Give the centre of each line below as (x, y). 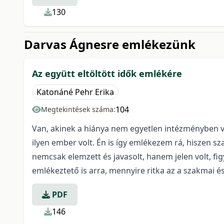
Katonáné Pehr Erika (75, 92)
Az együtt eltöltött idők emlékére (107, 73)
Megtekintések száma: (78, 109)
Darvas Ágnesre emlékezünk (110, 44)
